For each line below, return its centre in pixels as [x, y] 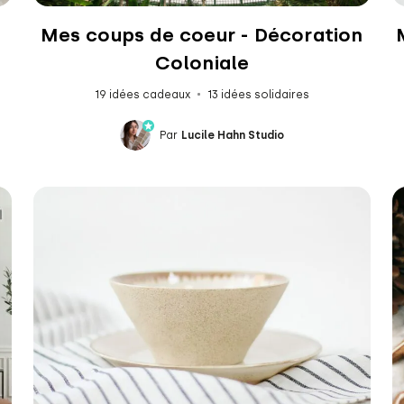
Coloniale [202, 62]
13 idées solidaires [258, 94]
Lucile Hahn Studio [232, 135]
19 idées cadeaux [142, 94]
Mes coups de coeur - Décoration [202, 34]
